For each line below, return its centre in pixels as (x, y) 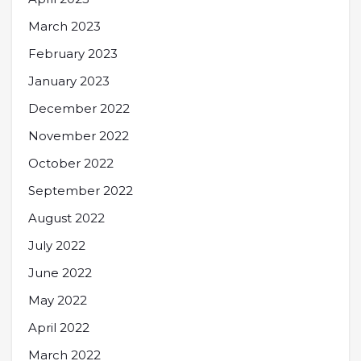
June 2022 (60, 273)
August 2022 (66, 218)
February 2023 (73, 54)
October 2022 (71, 163)
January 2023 (69, 81)
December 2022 (79, 108)
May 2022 (58, 300)
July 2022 (57, 245)
